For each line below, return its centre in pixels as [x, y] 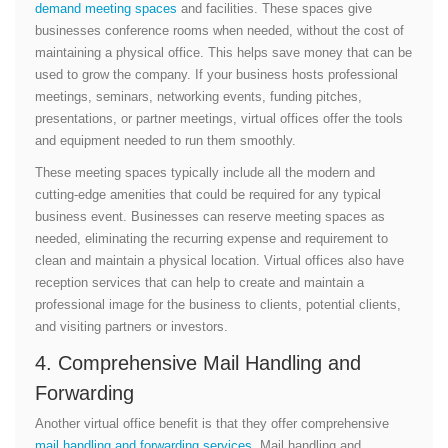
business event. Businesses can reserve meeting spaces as [210, 216]
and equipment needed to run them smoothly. [165, 140]
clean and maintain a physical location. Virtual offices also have [219, 260]
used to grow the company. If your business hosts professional [216, 74]
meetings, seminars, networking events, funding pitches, [198, 96]
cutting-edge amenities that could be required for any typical [208, 194]
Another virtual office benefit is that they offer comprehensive [212, 423]
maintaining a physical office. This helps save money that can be [223, 52]
